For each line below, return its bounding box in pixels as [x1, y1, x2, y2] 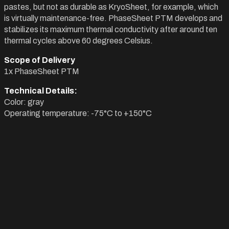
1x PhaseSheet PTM [4, 67, 79, 76]
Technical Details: [4, 86, 77, 95]
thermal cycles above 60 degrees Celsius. [4, 36, 153, 45]
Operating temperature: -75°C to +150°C [4, 109, 152, 118]
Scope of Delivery [4, 56, 75, 64]
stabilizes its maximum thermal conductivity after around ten [4, 25, 217, 34]
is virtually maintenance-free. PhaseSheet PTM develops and [4, 14, 222, 22]
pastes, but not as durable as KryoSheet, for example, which [4, 3, 218, 11]
